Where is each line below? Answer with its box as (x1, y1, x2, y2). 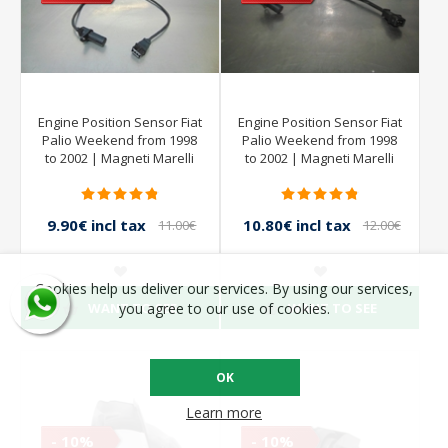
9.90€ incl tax (47, 215, 147, 236)
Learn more (186, 403, 262, 422)
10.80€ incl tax (242, 215, 351, 236)
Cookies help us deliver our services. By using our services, (35, 279, 413, 298)
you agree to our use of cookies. (118, 299, 330, 318)
